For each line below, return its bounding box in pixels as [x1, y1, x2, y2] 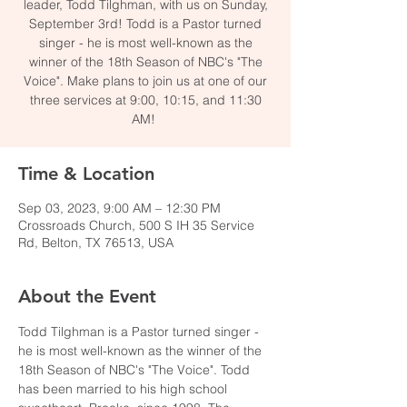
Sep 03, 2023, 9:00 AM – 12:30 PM [18, 200, 221, 216]
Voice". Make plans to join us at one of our [24, 73, 267, 89]
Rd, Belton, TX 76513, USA [18, 234, 174, 251]
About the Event [18, 285, 156, 307]
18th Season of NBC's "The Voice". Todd [18, 362, 253, 378]
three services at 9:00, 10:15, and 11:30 [29, 92, 262, 108]
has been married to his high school [18, 381, 231, 397]
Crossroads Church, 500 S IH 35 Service [18, 217, 254, 233]
